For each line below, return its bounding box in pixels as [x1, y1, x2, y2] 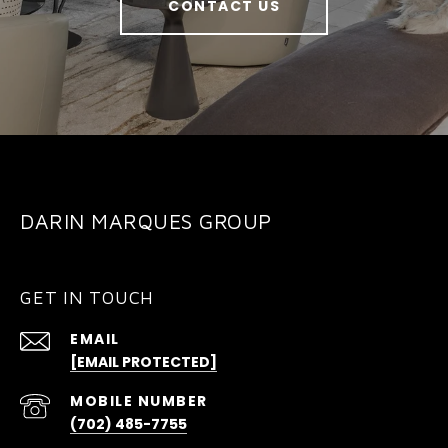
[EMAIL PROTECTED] [70, 352, 217, 373]
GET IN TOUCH [20, 287, 154, 309]
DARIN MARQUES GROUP [20, 209, 272, 234]
